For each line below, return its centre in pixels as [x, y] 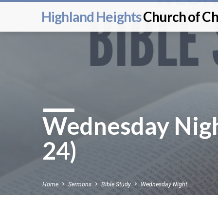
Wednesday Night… [166, 184]
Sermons [80, 184]
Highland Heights [92, 17]
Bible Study [116, 184]
